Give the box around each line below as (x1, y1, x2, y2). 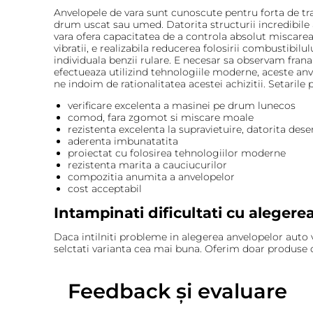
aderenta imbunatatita (67, 134, 178, 147)
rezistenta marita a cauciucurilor (67, 158, 227, 171)
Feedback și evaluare (67, 278, 287, 303)
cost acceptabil (67, 182, 142, 195)
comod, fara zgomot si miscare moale (67, 110, 254, 124)
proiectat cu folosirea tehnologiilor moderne (67, 146, 286, 159)
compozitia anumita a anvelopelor (67, 170, 235, 183)
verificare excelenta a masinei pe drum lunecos (67, 99, 296, 112)
